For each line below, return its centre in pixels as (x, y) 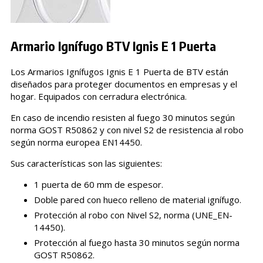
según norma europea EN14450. (76, 142)
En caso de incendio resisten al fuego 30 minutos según (122, 117)
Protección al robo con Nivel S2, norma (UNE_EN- (133, 215)
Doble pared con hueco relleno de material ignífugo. (137, 199)
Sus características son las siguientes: (86, 163)
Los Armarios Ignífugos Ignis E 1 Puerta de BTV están (120, 71)
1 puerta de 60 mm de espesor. (98, 184)
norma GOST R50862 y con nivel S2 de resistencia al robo (127, 129)
